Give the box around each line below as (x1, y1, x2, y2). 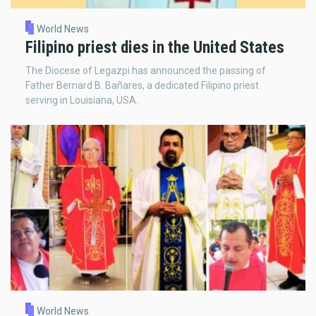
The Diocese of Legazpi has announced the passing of (25, 65, 266, 77)
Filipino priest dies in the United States (25, 37, 284, 57)
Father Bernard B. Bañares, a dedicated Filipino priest (25, 80, 259, 92)
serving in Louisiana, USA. (25, 95, 138, 107)
